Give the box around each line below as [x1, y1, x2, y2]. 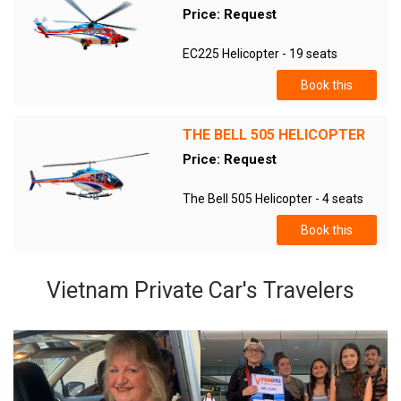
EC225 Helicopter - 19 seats [182, 47, 337, 61]
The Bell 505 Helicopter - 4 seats [182, 192, 363, 206]
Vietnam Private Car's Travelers [47, 277, 354, 303]
